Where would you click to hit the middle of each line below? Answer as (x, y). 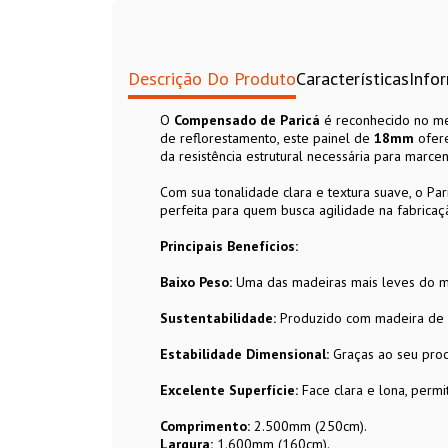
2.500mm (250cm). (308, 426)
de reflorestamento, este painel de (267, 138)
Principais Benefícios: (229, 246)
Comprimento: (205, 426)
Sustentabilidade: (218, 318)
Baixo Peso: (196, 282)
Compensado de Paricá (247, 120)
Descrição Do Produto (212, 79)
